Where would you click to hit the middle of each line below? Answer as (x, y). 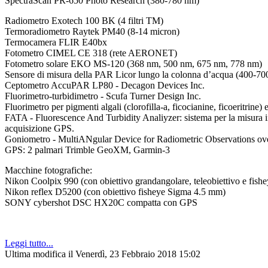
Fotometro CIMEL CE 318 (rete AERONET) (91, 53)
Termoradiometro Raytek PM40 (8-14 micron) (92, 32)
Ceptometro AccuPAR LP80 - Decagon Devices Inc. (105, 86)
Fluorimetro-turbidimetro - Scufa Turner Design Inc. (103, 96)
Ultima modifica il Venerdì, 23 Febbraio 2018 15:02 (103, 254)
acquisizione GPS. (39, 129)
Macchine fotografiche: (48, 170)
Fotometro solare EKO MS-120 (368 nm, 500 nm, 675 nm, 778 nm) (133, 64)
